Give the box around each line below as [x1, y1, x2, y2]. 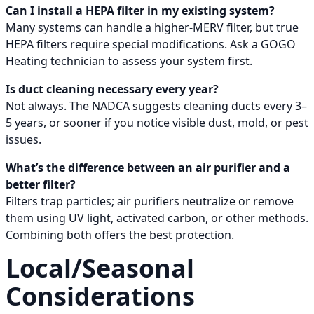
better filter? [6, 177, 76, 193]
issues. [6, 132, 41, 148]
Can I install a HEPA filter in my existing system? [6, 3, 275, 19]
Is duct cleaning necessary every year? [6, 81, 219, 97]
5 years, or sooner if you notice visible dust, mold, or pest [6, 115, 308, 131]
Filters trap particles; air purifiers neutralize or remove [6, 193, 294, 210]
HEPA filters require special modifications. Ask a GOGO [6, 36, 296, 53]
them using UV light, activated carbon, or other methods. [6, 210, 308, 226]
